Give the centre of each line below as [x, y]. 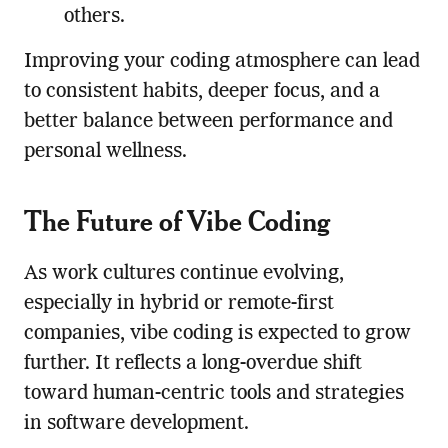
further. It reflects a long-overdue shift [192, 363]
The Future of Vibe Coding [176, 220]
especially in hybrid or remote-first [178, 303]
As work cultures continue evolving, [183, 273]
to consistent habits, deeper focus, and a [201, 91]
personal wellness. [105, 151]
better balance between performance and [208, 121]
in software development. [136, 423]
